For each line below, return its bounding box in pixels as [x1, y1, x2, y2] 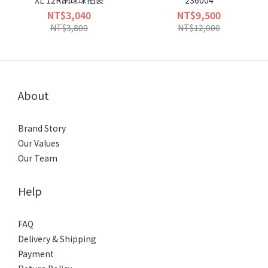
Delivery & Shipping [18, 233, 96, 245]
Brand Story [18, 122, 66, 134]
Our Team [18, 152, 57, 164]
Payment [18, 248, 54, 260]
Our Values [18, 137, 60, 149]
